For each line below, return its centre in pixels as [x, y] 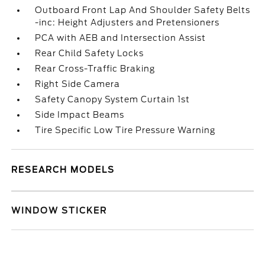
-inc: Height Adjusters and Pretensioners [127, 22]
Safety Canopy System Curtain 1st [113, 99]
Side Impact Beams [80, 115]
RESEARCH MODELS [63, 170]
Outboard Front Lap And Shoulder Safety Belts [143, 10]
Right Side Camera [78, 84]
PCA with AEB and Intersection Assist [121, 38]
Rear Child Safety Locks [90, 53]
